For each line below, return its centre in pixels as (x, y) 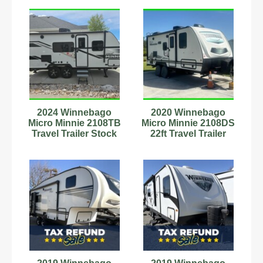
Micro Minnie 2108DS (188, 123)
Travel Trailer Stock (75, 133)
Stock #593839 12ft (188, 144)
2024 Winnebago (75, 112)
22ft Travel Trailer (188, 133)
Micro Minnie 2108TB (74, 123)
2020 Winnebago (188, 112)
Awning (188, 154)
